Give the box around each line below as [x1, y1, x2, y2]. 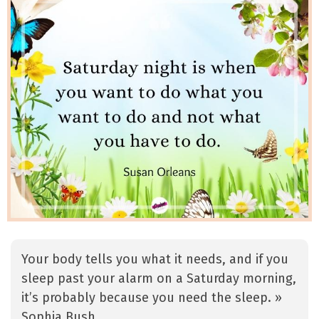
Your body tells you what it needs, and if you [21, 251, 288, 268]
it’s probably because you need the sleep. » [21, 290, 282, 306]
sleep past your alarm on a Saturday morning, [21, 271, 296, 287]
